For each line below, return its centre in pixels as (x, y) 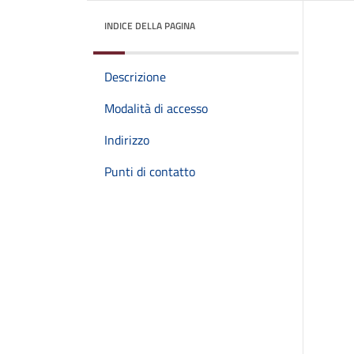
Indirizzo (127, 140)
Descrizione (135, 77)
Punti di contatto (150, 171)
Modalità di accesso (156, 108)
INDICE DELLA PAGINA (150, 26)
